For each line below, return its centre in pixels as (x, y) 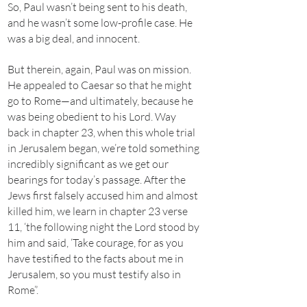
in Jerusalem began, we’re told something (103, 148)
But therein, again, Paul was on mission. (99, 69)
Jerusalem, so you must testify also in (94, 274)
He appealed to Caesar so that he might (100, 85)
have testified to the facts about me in (96, 258)
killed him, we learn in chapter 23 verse (98, 211)
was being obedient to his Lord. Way (92, 116)
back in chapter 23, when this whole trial (101, 132)
